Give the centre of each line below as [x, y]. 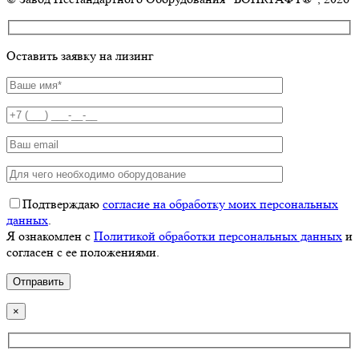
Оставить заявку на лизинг [80, 56]
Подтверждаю [63, 204]
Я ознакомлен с [50, 236]
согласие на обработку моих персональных [220, 204]
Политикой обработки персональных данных [218, 236]
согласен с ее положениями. [83, 252]
